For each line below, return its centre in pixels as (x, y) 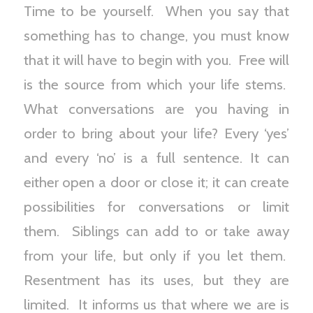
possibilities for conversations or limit (156, 207)
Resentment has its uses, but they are (156, 280)
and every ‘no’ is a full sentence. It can (156, 158)
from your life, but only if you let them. (156, 256)
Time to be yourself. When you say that (156, 11)
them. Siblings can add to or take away (156, 231)
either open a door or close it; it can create (156, 182)
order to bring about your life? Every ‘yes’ (156, 133)
